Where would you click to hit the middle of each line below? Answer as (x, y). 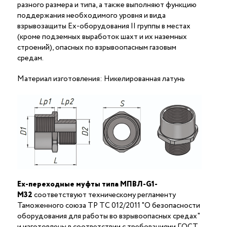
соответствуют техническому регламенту (104, 195)
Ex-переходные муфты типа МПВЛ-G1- (87, 184)
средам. (30, 58)
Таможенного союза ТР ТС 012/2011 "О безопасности (109, 205)
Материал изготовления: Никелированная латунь (101, 79)
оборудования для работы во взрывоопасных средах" (108, 216)
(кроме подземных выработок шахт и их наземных (102, 37)
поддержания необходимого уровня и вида (91, 15)
